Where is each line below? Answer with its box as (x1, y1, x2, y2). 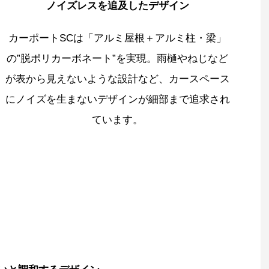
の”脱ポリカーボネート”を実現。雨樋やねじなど (7, 53, 228, 65)
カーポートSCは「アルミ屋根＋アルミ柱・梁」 (8, 32, 226, 44)
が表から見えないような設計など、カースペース (5, 73, 230, 85)
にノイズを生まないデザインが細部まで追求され (5, 94, 230, 106)
